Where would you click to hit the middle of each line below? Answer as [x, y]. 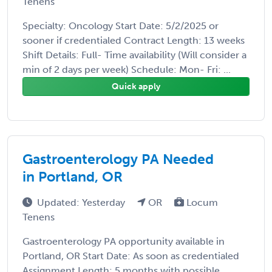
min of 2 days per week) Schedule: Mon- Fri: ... [127, 69]
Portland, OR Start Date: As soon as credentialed [131, 256]
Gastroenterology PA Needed [118, 159]
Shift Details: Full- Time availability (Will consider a [134, 55]
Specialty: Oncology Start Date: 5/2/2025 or [121, 25]
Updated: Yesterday [82, 202]
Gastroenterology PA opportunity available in [124, 241]
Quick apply [136, 86]
